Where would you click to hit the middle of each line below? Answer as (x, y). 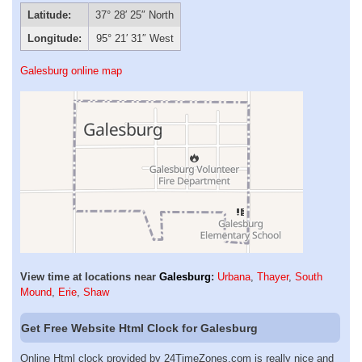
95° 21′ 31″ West (135, 39)
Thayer (273, 277)
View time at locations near (90, 277)
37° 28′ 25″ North (135, 15)
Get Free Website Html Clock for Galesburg (140, 328)
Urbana (234, 277)
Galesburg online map (71, 71)
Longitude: (54, 39)
